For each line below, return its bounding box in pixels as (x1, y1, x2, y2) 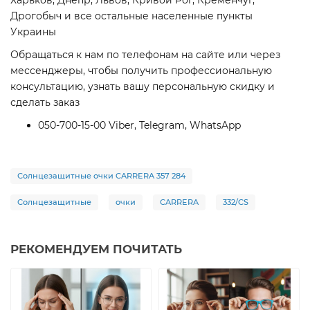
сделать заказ (10, 96, 80, 109)
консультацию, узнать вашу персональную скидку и (10, 80, 275, 93)
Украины (10, 26, 56, 39)
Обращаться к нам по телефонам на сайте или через (10, 48, 280, 62)
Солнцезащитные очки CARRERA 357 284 (17, 171, 185, 181)
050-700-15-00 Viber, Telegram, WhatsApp (38, 119, 241, 132)
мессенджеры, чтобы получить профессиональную (10, 64, 272, 77)
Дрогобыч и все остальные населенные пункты (10, 10, 253, 23)
